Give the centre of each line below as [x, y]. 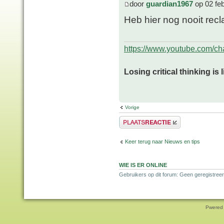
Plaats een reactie [141, 119]
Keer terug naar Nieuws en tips [162, 142]
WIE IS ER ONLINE [143, 165]
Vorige [132, 107]
